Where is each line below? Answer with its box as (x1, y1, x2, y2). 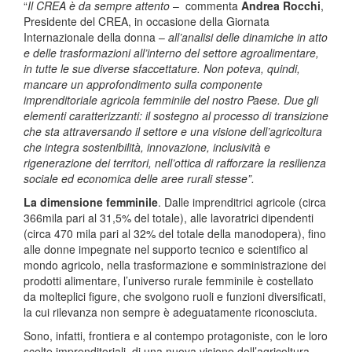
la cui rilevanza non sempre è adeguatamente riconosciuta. (24, 304, 317, 321)
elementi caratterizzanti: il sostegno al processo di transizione (24, 108, 328, 124)
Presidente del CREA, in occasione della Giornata (24, 13, 269, 30)
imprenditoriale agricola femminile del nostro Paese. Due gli (24, 92, 318, 108)
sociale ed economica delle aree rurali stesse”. (24, 170, 255, 187)
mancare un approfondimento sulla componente (24, 76, 262, 93)
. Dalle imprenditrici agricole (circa (158, 194, 326, 211)
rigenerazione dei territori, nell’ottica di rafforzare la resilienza (24, 155, 326, 171)
